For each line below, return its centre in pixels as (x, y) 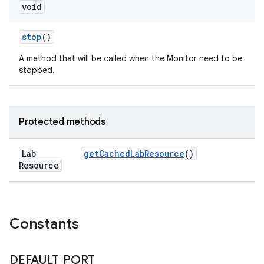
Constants (44, 224)
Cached (115, 154)
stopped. (37, 70)
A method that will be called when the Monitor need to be (131, 58)
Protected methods (62, 122)
